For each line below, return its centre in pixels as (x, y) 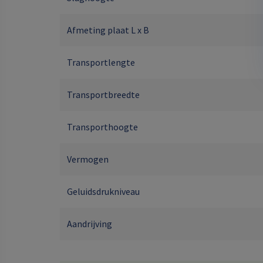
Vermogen (88, 159)
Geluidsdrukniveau (103, 191)
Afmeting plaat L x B (108, 30)
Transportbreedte (103, 95)
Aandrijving (90, 224)
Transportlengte (101, 62)
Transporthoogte (102, 127)
